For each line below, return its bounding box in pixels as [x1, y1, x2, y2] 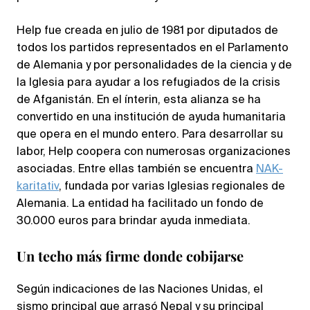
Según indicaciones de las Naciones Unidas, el [17, 284, 263, 296]
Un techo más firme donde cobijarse [17, 246, 244, 266]
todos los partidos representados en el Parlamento [17, 43, 289, 55]
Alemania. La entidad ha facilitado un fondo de [17, 199, 264, 210]
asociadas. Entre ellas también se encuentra [17, 164, 256, 176]
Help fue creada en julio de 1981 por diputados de [17, 26, 278, 37]
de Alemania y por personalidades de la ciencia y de [17, 60, 292, 72]
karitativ [17, 181, 59, 193]
